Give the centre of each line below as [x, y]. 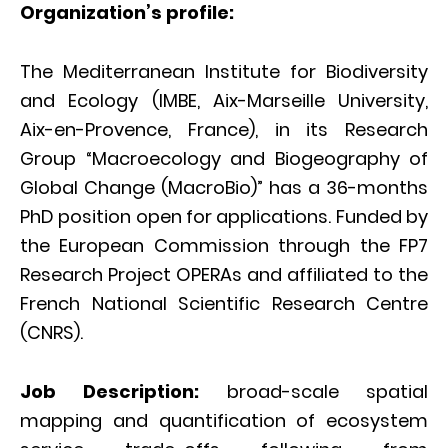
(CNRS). [51, 332]
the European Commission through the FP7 [224, 245]
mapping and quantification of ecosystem [224, 420]
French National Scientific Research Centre [224, 303]
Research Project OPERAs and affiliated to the [224, 274]
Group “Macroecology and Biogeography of [224, 158]
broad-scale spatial [327, 391]
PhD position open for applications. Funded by [224, 216]
